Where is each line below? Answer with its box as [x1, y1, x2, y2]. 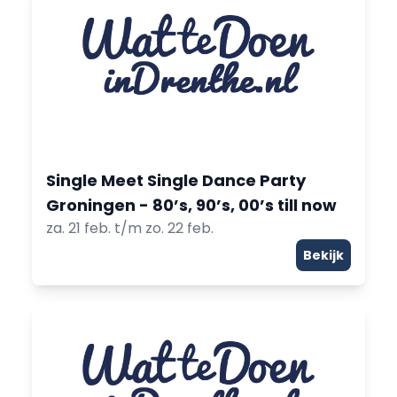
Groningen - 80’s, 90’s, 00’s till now [46, 194, 337, 216]
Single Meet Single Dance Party [46, 169, 306, 191]
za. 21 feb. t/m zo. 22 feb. [46, 218, 214, 238]
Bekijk [303, 246, 344, 264]
